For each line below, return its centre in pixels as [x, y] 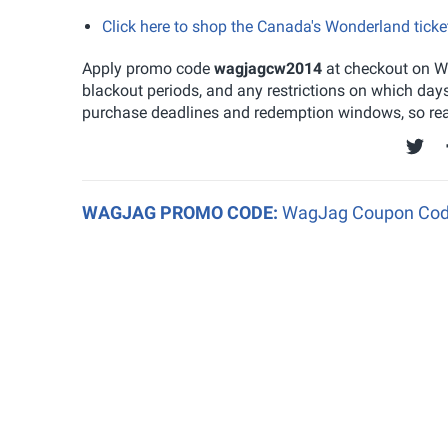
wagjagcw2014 [268, 68]
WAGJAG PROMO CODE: [182, 212]
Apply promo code [148, 68]
